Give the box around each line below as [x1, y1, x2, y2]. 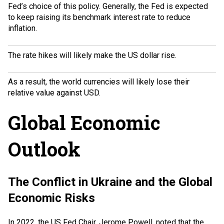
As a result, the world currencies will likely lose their [8, 76, 189, 86]
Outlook [8, 136, 80, 162]
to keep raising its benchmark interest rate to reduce [8, 12, 190, 22]
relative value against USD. [8, 87, 100, 97]
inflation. [8, 23, 37, 33]
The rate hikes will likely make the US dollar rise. [8, 50, 176, 60]
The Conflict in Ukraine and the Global [8, 174, 212, 189]
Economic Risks [8, 190, 95, 205]
